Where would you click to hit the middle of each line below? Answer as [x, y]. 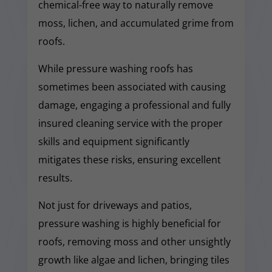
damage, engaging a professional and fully [134, 105]
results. [55, 178]
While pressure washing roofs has [115, 68]
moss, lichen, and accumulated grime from [136, 23]
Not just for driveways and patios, [115, 205]
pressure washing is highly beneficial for [129, 223]
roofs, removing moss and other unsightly [134, 241]
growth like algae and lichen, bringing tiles [134, 260]
